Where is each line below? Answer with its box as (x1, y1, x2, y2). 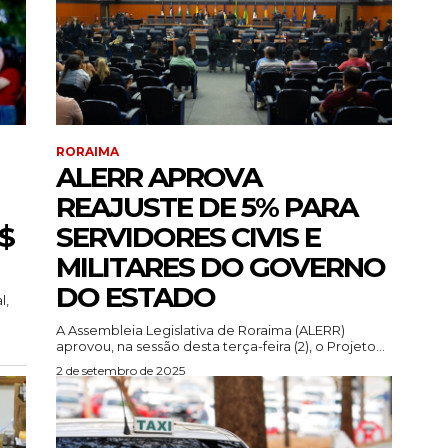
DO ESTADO (56, 280, 215, 315)
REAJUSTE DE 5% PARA (56, 190, 357, 225)
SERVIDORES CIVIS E (56, 220, 320, 255)
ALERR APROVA (56, 160, 261, 195)
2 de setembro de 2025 (56, 363, 185, 379)
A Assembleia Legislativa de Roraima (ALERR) (56, 322, 345, 339)
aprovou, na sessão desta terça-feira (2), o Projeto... (56, 338, 385, 355)
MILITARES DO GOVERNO (56, 250, 385, 285)
